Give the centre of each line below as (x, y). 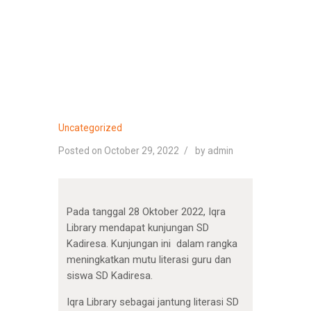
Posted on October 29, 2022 (119, 151)
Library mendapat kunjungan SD (137, 228)
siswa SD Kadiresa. (109, 276)
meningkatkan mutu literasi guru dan (149, 260)
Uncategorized (90, 127)
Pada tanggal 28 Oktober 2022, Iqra (146, 212)
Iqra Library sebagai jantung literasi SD (152, 302)
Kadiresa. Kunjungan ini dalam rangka (152, 244)
